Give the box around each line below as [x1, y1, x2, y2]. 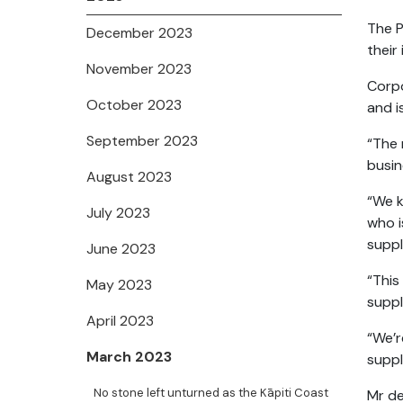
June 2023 [86, 239, 156, 258]
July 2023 [86, 203, 150, 222]
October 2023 [86, 95, 182, 114]
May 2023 [86, 275, 152, 294]
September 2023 [86, 131, 198, 150]
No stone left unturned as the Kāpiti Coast [94, 385, 328, 400]
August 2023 [86, 167, 172, 186]
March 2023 [86, 347, 172, 366]
